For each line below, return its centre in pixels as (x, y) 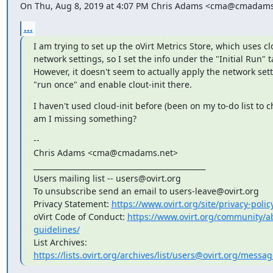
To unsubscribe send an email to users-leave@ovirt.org (146, 191)
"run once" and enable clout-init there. (112, 84)
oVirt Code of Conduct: (80, 216)
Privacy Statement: (72, 204)
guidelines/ (56, 229)
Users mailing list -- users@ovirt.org (107, 178)
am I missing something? (85, 118)
